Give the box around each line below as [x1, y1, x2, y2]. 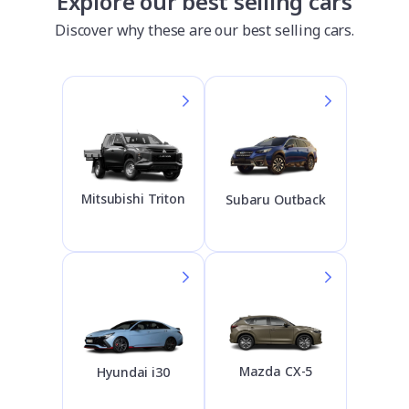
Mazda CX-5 [238, 362, 313, 381]
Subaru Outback [225, 190, 327, 208]
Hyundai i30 [97, 363, 170, 382]
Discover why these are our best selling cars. [55, 20, 354, 40]
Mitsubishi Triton [81, 189, 185, 207]
